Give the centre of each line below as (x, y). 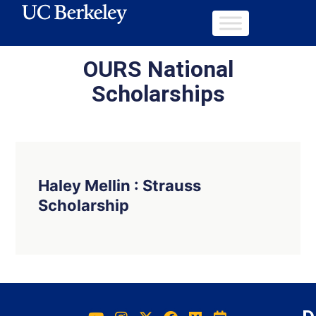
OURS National (158, 69)
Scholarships (158, 94)
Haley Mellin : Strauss (120, 186)
